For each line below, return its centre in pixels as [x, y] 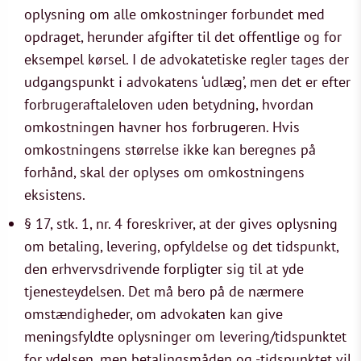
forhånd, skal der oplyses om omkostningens [164, 172]
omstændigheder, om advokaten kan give [154, 314]
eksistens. [55, 195]
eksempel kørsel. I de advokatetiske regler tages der [187, 59]
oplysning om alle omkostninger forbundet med [174, 14]
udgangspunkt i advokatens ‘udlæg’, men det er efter [187, 82]
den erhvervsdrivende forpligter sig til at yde [164, 269]
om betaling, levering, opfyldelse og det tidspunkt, [181, 246]
